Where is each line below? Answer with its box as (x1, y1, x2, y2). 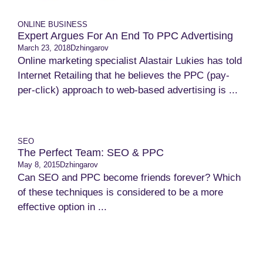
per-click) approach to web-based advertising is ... (18, 85, 238, 96)
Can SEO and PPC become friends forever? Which (18, 172, 241, 183)
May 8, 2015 (18, 160, 60, 169)
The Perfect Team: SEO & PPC (18, 147, 164, 159)
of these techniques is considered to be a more (18, 187, 223, 198)
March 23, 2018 (18, 43, 70, 52)
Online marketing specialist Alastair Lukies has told (18, 55, 242, 66)
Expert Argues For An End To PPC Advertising (18, 30, 233, 42)
